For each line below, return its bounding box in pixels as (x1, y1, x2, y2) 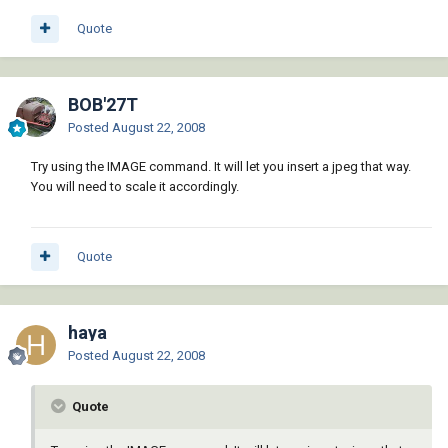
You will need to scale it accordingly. (31, 179, 239, 195)
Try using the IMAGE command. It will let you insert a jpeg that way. (31, 159, 411, 175)
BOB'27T (68, 94, 138, 116)
